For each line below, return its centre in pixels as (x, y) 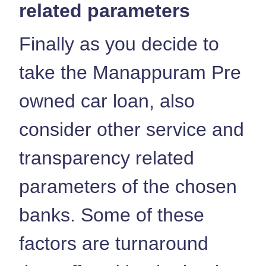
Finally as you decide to (119, 44)
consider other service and (132, 129)
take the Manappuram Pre (130, 72)
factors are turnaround (114, 243)
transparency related (107, 158)
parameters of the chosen (128, 186)
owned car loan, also (107, 101)
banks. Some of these (112, 215)
